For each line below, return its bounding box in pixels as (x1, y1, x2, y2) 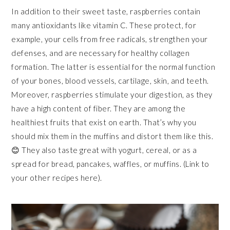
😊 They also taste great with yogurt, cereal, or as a (11, 145, 197, 155)
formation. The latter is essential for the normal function (11, 62, 216, 71)
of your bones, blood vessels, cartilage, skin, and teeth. (11, 75, 209, 85)
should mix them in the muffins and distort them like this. (11, 131, 214, 141)
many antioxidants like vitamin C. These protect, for (11, 20, 197, 30)
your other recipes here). (11, 172, 102, 182)
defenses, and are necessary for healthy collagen (11, 48, 190, 57)
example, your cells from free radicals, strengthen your (11, 34, 208, 44)
